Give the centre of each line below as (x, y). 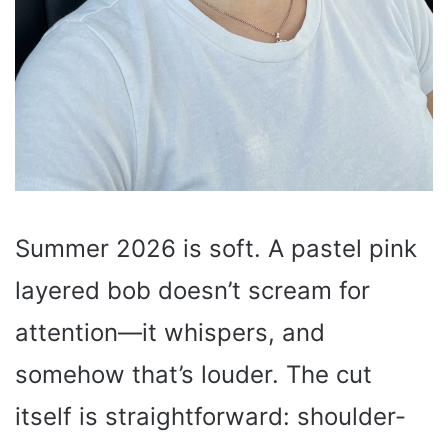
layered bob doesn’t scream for (192, 290)
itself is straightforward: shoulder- (210, 416)
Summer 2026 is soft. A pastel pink (216, 248)
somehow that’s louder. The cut (193, 374)
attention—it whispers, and (170, 332)
